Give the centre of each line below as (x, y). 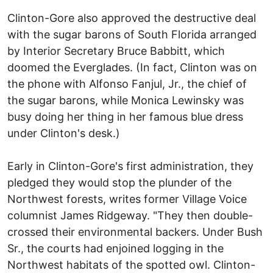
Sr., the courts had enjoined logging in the (115, 248)
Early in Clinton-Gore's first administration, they (130, 166)
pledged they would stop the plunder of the (119, 182)
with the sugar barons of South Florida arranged (132, 34)
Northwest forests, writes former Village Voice (127, 199)
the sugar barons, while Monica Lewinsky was (126, 100)
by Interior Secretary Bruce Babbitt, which (116, 51)
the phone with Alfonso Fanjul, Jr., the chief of (127, 83)
